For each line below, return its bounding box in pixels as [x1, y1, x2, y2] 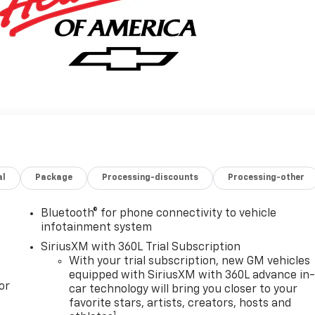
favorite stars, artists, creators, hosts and [69, 298, 292, 310]
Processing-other [228, 174, 305, 183]
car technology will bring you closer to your [69, 284, 298, 296]
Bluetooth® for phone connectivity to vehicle [41, 208, 277, 220]
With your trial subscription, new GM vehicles [69, 256, 311, 268]
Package [35, 174, 73, 183]
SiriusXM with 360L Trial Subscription [41, 242, 241, 254]
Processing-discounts [102, 174, 199, 183]
